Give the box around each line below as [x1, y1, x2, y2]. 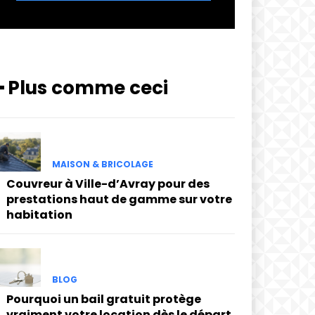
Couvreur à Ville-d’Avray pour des [6, 175, 210, 192]
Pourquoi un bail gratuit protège [6, 290, 201, 307]
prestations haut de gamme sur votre [6, 191, 232, 207]
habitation [6, 206, 72, 223]
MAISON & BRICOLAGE [51, 157, 153, 170]
